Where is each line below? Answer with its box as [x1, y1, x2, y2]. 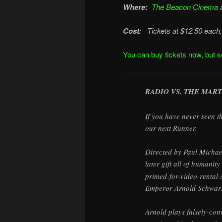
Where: [123, 1, 148, 12]
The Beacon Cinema [150, 1, 218, 12]
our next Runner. [145, 122, 197, 133]
